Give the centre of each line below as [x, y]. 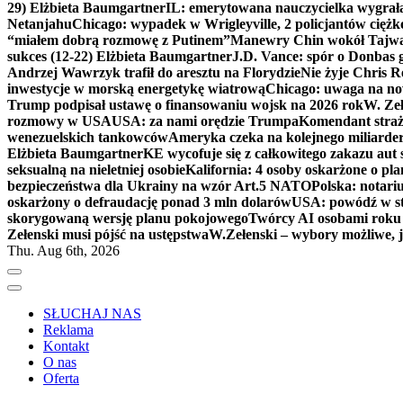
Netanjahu [40, 23]
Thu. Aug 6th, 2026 [63, 250]
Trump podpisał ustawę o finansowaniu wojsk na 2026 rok [185, 104]
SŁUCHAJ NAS [92, 313]
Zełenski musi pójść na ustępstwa [108, 234]
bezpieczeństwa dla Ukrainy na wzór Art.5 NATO [159, 185]
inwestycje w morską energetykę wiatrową [136, 88]
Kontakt [66, 345]
